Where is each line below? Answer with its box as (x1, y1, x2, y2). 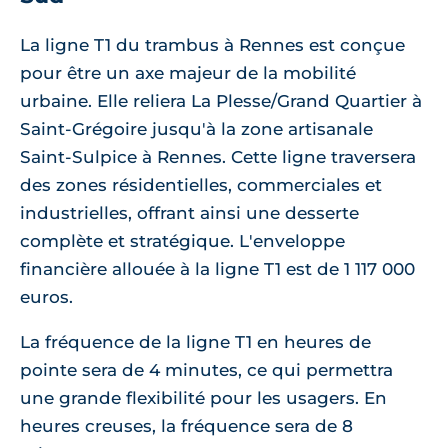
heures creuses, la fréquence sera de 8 (20, 416, 353, 437)
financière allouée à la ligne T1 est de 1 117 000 (20, 259, 415, 280)
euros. (20, 287, 73, 308)
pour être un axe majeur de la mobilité (20, 63, 356, 84)
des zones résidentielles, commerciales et (20, 175, 382, 196)
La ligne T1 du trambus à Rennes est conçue (20, 35, 405, 56)
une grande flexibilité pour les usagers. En (20, 388, 387, 409)
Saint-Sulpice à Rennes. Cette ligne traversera (20, 147, 416, 168)
